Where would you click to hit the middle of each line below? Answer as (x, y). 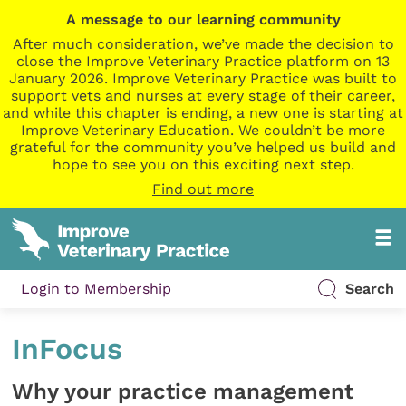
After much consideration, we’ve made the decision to (203, 44)
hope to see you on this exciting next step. (203, 164)
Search (369, 289)
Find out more (203, 189)
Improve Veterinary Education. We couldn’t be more (203, 130)
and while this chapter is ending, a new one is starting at (203, 113)
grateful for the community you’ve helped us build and (203, 147)
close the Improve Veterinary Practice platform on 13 (203, 61)
